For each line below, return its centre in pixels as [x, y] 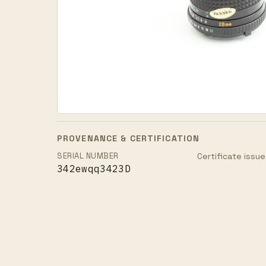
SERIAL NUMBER [88, 156]
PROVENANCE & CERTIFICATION [129, 139]
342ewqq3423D [94, 169]
